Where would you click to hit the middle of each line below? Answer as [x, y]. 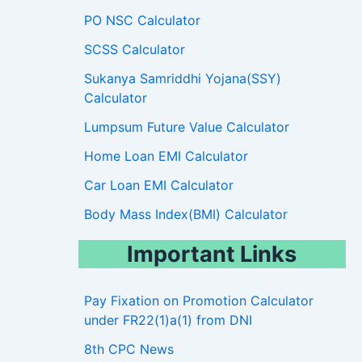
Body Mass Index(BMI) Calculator [185, 215]
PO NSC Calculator [142, 21]
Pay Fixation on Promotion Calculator [198, 301]
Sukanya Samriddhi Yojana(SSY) [182, 79]
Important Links [212, 255]
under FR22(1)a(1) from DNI [168, 320]
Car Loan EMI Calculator [158, 185]
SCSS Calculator [134, 50]
